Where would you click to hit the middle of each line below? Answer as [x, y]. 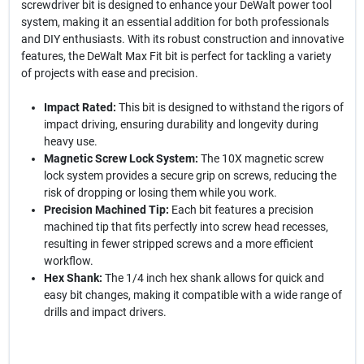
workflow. [68, 261]
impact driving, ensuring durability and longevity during [181, 125]
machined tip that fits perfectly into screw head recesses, [186, 227]
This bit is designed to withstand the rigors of [230, 108]
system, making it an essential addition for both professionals [175, 22]
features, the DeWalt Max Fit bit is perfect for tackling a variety [176, 56]
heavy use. [70, 142]
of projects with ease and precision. [109, 74]
